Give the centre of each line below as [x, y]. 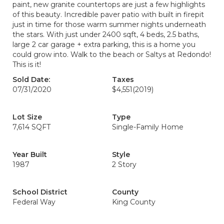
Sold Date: [31, 79]
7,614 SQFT [31, 127]
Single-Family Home [148, 127]
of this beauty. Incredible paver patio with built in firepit [108, 14]
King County [134, 202]
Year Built [30, 154]
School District [40, 192]
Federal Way [34, 202]
